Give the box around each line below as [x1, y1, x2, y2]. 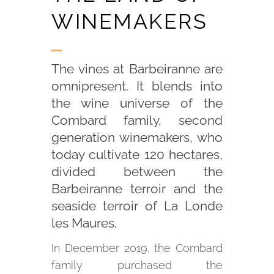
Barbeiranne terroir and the [51, 181, 223, 197]
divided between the [51, 164, 223, 180]
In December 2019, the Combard [51, 242, 223, 255]
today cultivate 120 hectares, [51, 147, 223, 163]
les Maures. [51, 215, 117, 231]
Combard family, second [51, 113, 223, 128]
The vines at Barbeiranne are [51, 61, 223, 77]
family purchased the [51, 259, 223, 272]
